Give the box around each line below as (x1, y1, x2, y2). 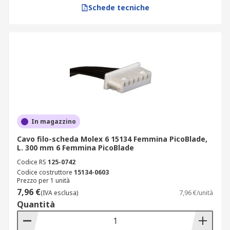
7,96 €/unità (179, 188, 213, 197)
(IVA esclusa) (41, 188, 78, 197)
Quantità (17, 199, 55, 210)
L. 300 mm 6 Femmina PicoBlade (17, 143, 134, 152)
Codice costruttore (17, 168, 72, 177)
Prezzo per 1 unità (17, 176, 70, 185)
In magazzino (31, 117, 76, 126)
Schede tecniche (88, 3, 149, 12)
